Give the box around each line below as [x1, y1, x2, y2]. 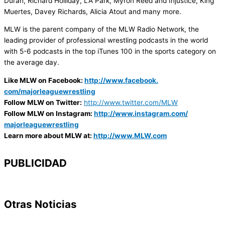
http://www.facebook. [84, 76, 158, 84]
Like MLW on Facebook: [4, 76, 84, 84]
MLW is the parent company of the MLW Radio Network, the [4, 25, 199, 34]
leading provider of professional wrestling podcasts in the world [4, 36, 208, 45]
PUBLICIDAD [4, 156, 67, 169]
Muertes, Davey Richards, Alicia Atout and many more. [4, 7, 181, 16]
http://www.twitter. [84, 98, 145, 106]
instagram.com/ [135, 109, 188, 118]
